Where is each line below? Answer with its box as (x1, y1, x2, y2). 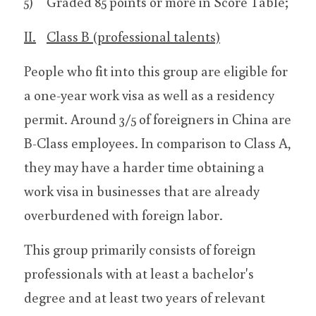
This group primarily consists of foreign (24, 240, 256, 258)
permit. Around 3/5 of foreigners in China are (24, 109, 291, 128)
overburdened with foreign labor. (24, 205, 223, 224)
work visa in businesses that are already (24, 181, 260, 200)
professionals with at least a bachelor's (24, 264, 254, 282)
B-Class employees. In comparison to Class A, (24, 133, 291, 152)
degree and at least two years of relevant (24, 288, 265, 306)
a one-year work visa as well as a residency (24, 85, 274, 104)
